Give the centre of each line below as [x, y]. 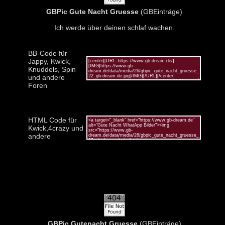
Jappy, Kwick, [49, 61]
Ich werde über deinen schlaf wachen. [114, 27]
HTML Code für [52, 120]
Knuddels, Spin [52, 69]
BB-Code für [47, 53]
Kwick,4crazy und [55, 128]
